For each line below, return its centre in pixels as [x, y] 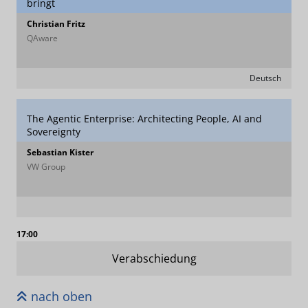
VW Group [46, 167]
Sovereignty [54, 132]
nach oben [60, 296]
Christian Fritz [56, 24]
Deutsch [265, 78]
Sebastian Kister [60, 152]
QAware [42, 38]
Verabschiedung [154, 258]
